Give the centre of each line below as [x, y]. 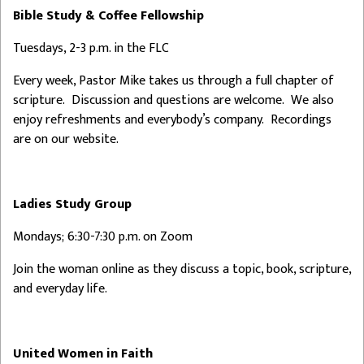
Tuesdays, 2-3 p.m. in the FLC [91, 48]
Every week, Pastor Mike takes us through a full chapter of [173, 80]
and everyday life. [60, 288]
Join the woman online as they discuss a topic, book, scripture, [182, 269]
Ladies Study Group [72, 204]
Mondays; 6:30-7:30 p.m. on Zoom [103, 236]
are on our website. [66, 139]
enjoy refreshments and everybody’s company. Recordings [172, 119]
